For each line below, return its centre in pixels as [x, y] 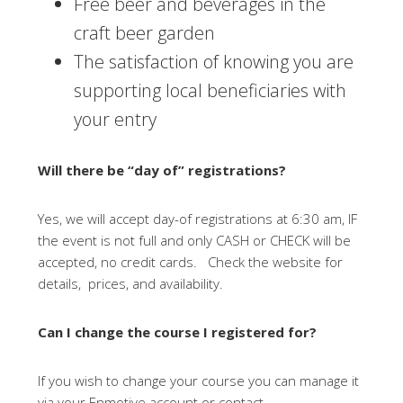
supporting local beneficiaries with [210, 90]
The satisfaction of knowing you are [214, 62]
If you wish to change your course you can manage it [199, 381]
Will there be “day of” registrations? [162, 170]
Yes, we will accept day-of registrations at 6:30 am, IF [198, 219]
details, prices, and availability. [134, 283]
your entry [116, 119]
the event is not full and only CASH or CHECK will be [195, 240]
